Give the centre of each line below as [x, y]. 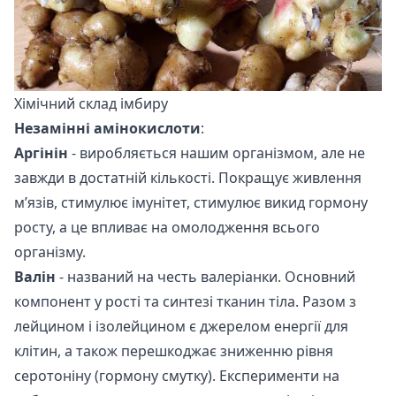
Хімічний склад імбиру [91, 103]
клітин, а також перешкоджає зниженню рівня [174, 350]
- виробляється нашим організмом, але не [217, 152]
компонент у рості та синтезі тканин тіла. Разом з [185, 301]
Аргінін [41, 152]
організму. [50, 251]
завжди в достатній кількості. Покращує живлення [188, 177]
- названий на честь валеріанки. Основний [206, 276]
